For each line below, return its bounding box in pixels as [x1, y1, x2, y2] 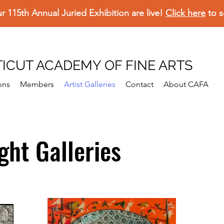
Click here [165, 7, 205, 18]
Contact [125, 79, 153, 89]
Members [20, 79, 54, 89]
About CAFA [163, 79, 208, 89]
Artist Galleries [64, 79, 115, 89]
